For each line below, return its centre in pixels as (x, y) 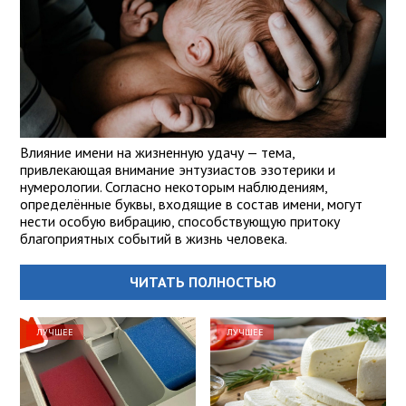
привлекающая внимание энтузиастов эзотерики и (178, 170)
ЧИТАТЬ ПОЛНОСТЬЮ (203, 282)
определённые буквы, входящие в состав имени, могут (191, 204)
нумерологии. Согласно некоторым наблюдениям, (174, 187)
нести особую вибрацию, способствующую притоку (180, 222)
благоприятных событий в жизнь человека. (154, 239)
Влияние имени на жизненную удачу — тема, (157, 153)
